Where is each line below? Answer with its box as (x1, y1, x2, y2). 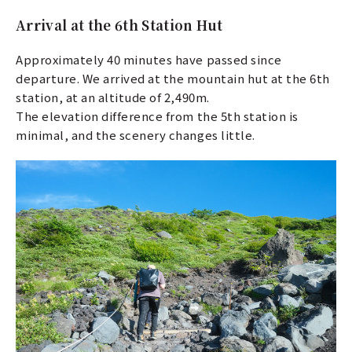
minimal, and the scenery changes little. (16, 126, 255, 144)
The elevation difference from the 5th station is (16, 108, 299, 125)
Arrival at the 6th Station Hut (16, 15, 223, 35)
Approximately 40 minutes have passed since (16, 51, 282, 68)
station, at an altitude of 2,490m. (16, 89, 210, 106)
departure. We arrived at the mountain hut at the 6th (16, 70, 330, 87)
